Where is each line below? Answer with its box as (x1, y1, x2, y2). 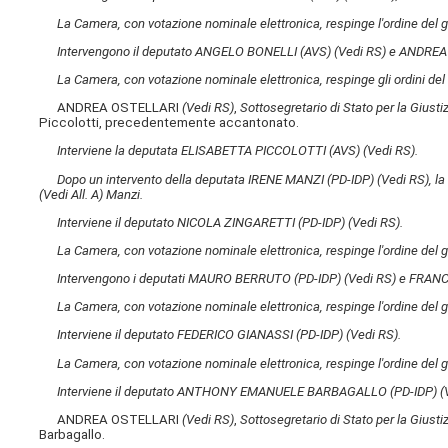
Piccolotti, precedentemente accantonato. (39, 115, 300, 131)
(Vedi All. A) (39, 186, 104, 202)
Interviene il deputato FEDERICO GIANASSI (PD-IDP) (57, 327, 347, 343)
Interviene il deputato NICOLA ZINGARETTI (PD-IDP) (57, 214, 349, 230)
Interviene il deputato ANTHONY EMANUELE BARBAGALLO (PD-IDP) (57, 383, 441, 399)
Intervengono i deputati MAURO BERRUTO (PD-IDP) (57, 271, 345, 287)
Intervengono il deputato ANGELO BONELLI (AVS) (57, 43, 335, 59)
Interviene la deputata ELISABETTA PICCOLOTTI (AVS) (57, 143, 364, 159)
